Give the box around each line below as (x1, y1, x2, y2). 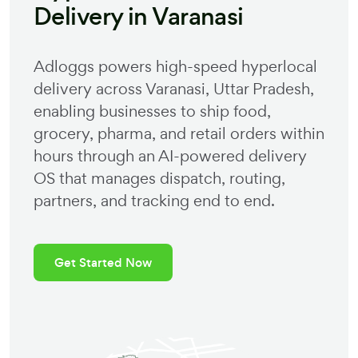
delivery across (34, 78, 145, 99)
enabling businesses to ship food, (34, 101, 271, 121)
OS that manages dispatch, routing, (34, 168, 285, 189)
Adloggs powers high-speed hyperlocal (34, 56, 317, 77)
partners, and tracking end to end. (34, 190, 275, 211)
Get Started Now (54, 254, 152, 271)
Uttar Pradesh (213, 78, 310, 99)
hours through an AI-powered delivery (34, 145, 307, 166)
